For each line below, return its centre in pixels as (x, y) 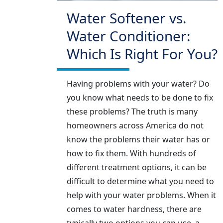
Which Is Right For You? (142, 54)
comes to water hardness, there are (134, 209)
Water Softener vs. (127, 18)
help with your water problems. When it (141, 195)
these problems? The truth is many (132, 112)
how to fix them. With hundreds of (131, 154)
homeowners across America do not (135, 126)
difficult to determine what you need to (140, 181)
